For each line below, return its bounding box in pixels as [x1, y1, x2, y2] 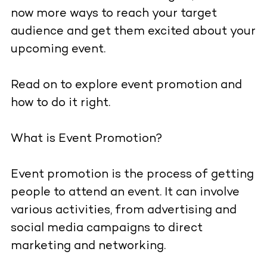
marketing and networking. [10, 240, 166, 253]
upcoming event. [10, 44, 105, 57]
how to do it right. [10, 97, 110, 110]
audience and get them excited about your [10, 26, 256, 39]
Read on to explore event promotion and [10, 79, 242, 92]
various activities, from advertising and [10, 204, 237, 218]
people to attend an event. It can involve [10, 187, 240, 200]
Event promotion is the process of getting [10, 169, 254, 182]
